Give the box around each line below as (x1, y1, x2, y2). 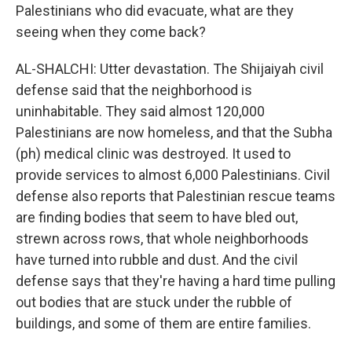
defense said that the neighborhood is (16, 82, 252, 98)
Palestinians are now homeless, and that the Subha (16, 124, 332, 141)
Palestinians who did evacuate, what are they (16, 2, 294, 19)
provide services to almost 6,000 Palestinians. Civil (16, 167, 330, 183)
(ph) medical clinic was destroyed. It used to (16, 145, 291, 162)
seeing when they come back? (16, 24, 206, 40)
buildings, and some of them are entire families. (16, 315, 311, 332)
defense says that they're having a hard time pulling (16, 273, 335, 289)
